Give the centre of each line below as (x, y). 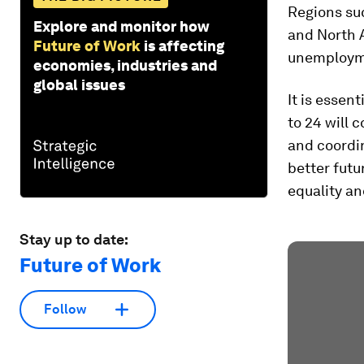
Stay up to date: (74, 239)
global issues (79, 84)
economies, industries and (125, 65)
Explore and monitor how (121, 26)
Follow (65, 310)
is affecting (184, 45)
